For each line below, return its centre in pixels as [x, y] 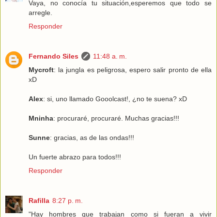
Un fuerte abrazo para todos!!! [75, 157]
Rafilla [39, 200]
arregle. [40, 12]
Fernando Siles [54, 56]
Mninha [41, 118]
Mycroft [41, 70]
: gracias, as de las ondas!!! [92, 137]
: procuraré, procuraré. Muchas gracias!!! [116, 118]
